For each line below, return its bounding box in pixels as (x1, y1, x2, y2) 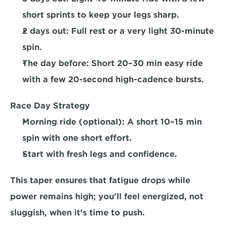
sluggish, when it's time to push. (10, 208, 150, 217)
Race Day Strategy (10, 101, 90, 110)
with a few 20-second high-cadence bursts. (22, 75, 209, 84)
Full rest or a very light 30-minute (71, 26, 214, 36)
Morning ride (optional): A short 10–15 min (22, 117, 202, 127)
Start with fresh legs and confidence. (22, 149, 177, 159)
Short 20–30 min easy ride (89, 59, 203, 68)
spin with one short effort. (22, 133, 134, 143)
